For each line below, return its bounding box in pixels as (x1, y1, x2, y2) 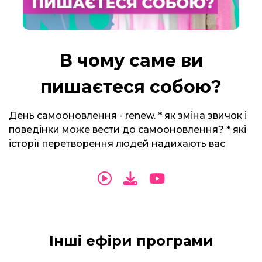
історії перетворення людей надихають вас (9, 138, 225, 149)
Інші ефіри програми (49, 232, 213, 249)
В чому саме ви (58, 50, 204, 71)
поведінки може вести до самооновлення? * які (9, 124, 246, 135)
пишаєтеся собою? (40, 76, 222, 98)
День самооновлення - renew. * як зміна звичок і (9, 110, 247, 121)
